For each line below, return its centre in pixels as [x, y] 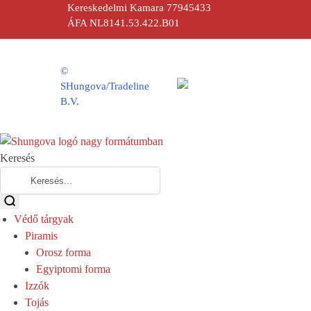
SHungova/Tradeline [105, 86]
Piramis [41, 236]
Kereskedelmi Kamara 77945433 [139, 8]
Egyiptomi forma [73, 269]
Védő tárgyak [44, 219]
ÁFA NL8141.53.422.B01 [124, 23]
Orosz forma [64, 253]
